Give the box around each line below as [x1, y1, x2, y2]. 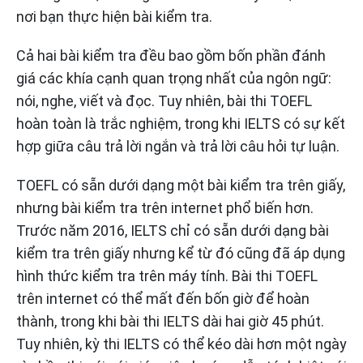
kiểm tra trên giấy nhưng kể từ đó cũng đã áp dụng [16, 245, 345, 263]
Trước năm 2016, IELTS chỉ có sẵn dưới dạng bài [16, 222, 329, 240]
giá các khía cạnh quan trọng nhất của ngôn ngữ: [16, 70, 331, 88]
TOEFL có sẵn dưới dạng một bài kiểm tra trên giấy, [16, 177, 345, 194]
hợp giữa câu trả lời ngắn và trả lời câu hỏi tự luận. [16, 138, 340, 156]
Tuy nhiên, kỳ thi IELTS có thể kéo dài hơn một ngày [16, 335, 347, 353]
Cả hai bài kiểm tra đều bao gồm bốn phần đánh [16, 47, 326, 65]
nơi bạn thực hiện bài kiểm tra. [16, 8, 212, 26]
